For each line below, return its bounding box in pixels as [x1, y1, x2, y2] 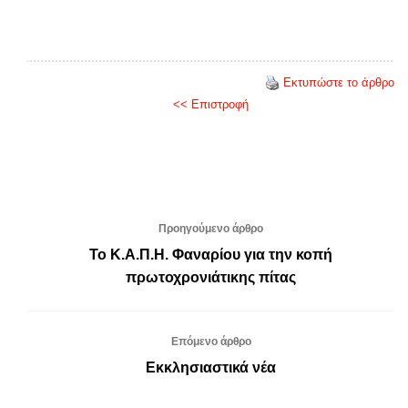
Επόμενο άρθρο [170, 334, 251, 348]
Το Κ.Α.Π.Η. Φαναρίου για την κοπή [89, 246, 332, 262]
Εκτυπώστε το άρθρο [283, 75, 394, 89]
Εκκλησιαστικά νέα [146, 359, 276, 375]
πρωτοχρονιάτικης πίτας [126, 269, 296, 285]
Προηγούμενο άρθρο [158, 221, 263, 235]
